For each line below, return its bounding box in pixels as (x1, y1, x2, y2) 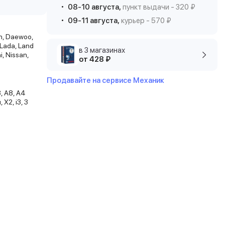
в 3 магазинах (79, 46, 125, 55)
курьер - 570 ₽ (120, 16, 171, 25)
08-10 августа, (68, 3, 121, 12)
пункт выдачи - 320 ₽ (121, 3, 195, 12)
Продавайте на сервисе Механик (47, 76, 164, 85)
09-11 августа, (68, 16, 120, 25)
